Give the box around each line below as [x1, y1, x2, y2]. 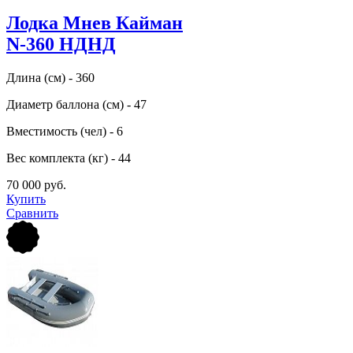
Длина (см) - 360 [6, 70, 95, 84]
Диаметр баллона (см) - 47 [6, 97, 147, 111]
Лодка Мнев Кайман [6, 13, 183, 34]
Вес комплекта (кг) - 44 [6, 150, 131, 165]
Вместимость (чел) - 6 [6, 124, 123, 138]
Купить [6, 191, 46, 206]
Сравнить [6, 206, 58, 220]
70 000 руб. [6, 177, 66, 191]
